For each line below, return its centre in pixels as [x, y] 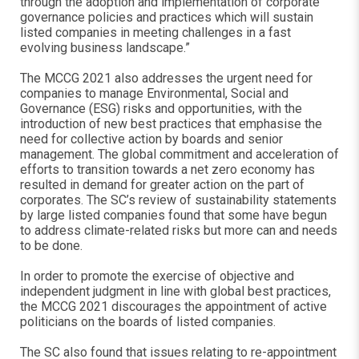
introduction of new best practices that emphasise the [171, 124]
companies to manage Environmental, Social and [154, 93]
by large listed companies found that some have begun [173, 215]
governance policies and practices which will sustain [167, 17]
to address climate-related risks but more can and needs [179, 230]
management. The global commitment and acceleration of [179, 154]
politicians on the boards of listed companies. [148, 322]
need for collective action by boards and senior [151, 139]
